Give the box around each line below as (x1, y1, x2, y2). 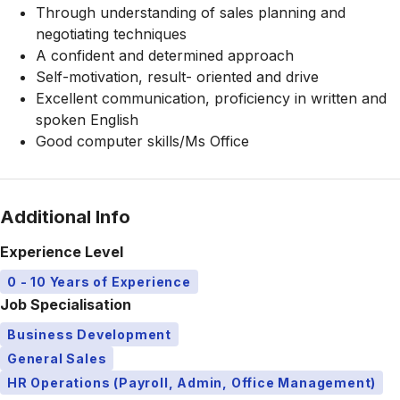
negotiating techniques (36, 25, 187, 43)
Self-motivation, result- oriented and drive (36, 68, 319, 86)
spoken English (36, 111, 138, 129)
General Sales (7, 351, 107, 366)
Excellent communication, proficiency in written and (36, 89, 387, 107)
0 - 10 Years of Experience (7, 274, 191, 289)
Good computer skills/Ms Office (36, 132, 249, 150)
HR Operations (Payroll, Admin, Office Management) (7, 375, 377, 390)
